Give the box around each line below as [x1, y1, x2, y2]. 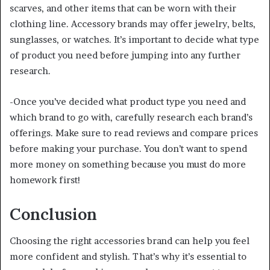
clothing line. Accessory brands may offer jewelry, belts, [10, 17, 256, 30]
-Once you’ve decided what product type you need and [10, 95, 246, 107]
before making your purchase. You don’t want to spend [10, 142, 247, 154]
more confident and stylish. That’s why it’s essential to [10, 251, 246, 263]
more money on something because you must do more [10, 158, 246, 170]
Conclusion [10, 203, 97, 224]
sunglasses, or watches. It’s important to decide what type [10, 33, 259, 45]
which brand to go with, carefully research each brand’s [10, 111, 253, 123]
